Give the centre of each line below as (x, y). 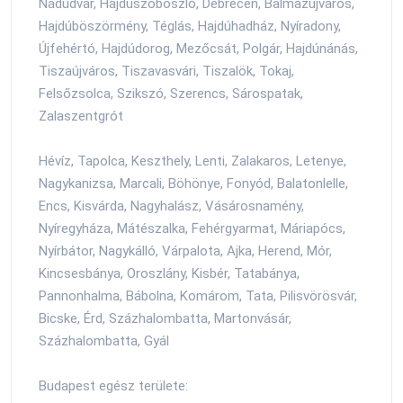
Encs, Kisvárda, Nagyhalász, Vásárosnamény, (171, 206)
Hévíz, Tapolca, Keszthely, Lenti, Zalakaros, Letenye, (193, 161)
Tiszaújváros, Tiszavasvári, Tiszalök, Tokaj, (166, 71)
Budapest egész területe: (113, 385)
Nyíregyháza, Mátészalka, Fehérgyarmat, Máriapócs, (192, 228)
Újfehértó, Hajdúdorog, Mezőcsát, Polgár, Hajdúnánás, (198, 48)
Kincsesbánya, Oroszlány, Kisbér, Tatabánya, (169, 273)
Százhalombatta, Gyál (104, 340)
